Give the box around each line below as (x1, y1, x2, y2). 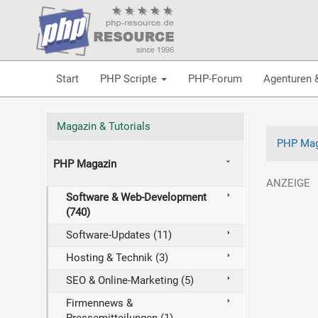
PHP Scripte (99, 72, 160, 85)
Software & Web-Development (65, 191, 207, 204)
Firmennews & (65, 297, 133, 309)
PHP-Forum (187, 72, 242, 85)
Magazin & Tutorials (56, 120, 150, 133)
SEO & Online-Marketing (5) (65, 274, 194, 287)
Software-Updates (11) (65, 229, 172, 241)
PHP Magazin (53, 158, 116, 170)
